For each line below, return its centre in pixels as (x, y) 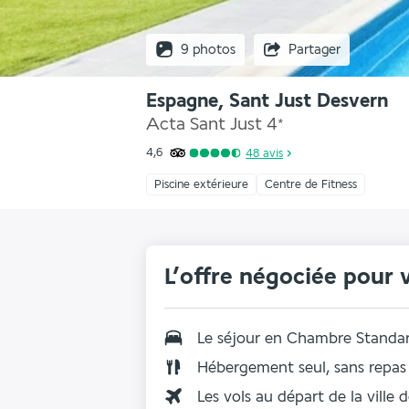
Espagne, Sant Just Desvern (267, 101)
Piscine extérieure (201, 184)
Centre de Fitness (311, 184)
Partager (315, 49)
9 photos (208, 49)
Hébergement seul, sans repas (302, 367)
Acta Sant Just (204, 124)
